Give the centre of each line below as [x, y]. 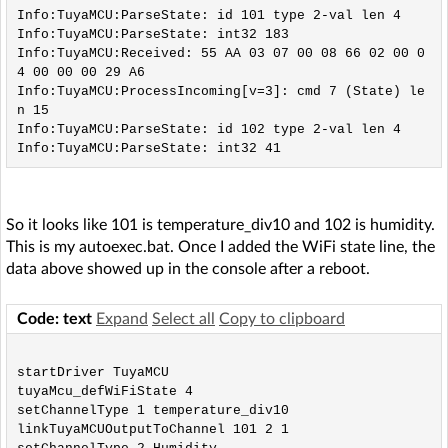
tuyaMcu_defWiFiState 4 [104, 391]
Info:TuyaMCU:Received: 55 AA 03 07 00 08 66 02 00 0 [220, 53]
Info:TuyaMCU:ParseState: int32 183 [152, 34]
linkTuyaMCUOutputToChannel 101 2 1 [152, 429]
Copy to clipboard [282, 319]
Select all [183, 319]
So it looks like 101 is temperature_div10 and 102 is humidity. [220, 225]
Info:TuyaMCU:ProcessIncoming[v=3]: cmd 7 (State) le [220, 91]
